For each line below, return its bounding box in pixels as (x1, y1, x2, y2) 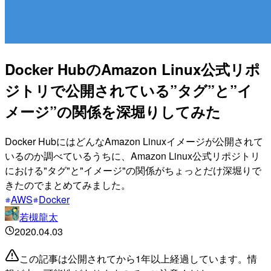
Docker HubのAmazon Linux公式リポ (5, 58, 260, 79)
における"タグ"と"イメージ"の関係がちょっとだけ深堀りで (5, 163, 261, 177)
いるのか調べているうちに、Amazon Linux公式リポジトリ (5, 148, 260, 163)
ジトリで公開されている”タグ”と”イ (5, 79, 252, 100)
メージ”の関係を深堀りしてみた (5, 100, 221, 122)
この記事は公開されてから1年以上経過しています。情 (19, 251, 257, 266)
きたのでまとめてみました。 (5, 177, 131, 192)
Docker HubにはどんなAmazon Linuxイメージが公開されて (5, 134, 263, 148)
